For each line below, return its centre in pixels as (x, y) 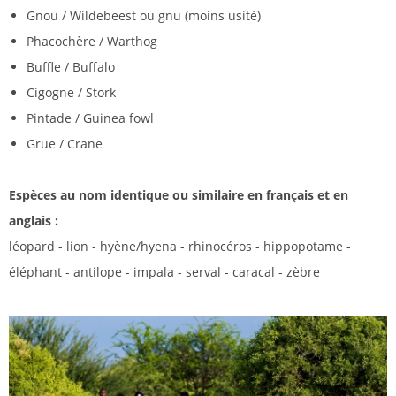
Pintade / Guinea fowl (90, 118)
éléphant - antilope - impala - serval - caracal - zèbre (164, 272)
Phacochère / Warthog (92, 42)
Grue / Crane (65, 144)
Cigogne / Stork (71, 93)
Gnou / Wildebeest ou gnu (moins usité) (144, 16)
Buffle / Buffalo (71, 67)
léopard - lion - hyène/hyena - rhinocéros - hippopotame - (180, 247)
